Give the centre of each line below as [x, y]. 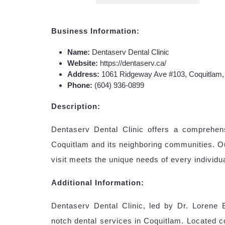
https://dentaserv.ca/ [132, 63]
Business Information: [95, 31]
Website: [83, 63]
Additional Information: [98, 182]
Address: [83, 74]
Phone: [80, 85]
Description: [76, 106]
